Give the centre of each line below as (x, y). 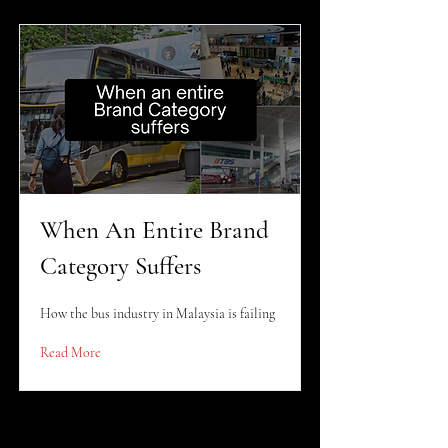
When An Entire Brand (154, 230)
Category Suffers (120, 266)
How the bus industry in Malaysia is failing (157, 313)
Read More (70, 352)
